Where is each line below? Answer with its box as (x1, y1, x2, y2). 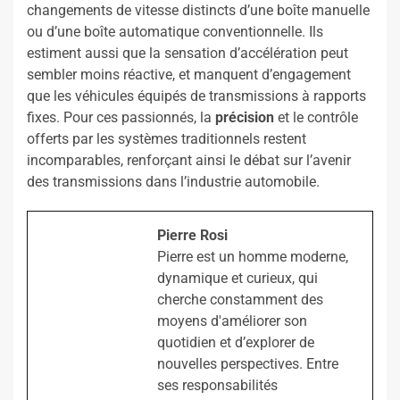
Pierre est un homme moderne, (157, 248, 348, 266)
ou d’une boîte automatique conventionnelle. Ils (27, 23, 323, 41)
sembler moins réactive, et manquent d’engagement (27, 66, 351, 84)
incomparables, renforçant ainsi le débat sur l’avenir (27, 152, 351, 170)
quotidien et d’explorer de (157, 334, 314, 352)
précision (215, 109, 274, 127)
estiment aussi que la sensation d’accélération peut (27, 45, 348, 62)
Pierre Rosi (157, 227, 228, 245)
